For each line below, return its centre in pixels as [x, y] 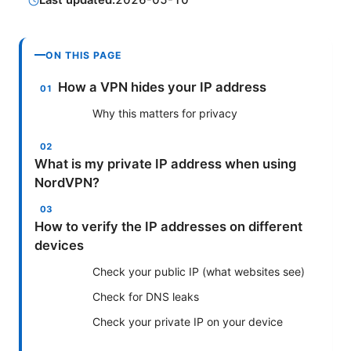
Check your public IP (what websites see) [199, 271]
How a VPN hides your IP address [163, 87]
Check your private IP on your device [188, 321]
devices [59, 245]
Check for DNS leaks [146, 296]
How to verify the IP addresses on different [168, 226]
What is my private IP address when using [165, 163]
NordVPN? [67, 182]
